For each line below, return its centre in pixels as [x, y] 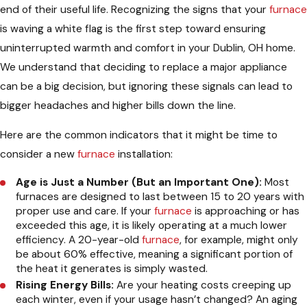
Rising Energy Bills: [65, 285]
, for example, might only [239, 240]
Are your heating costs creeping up [203, 285]
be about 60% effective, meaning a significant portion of [155, 255]
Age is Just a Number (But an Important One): [139, 183]
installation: [144, 155]
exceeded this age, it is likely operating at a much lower [152, 226]
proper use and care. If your [85, 211]
